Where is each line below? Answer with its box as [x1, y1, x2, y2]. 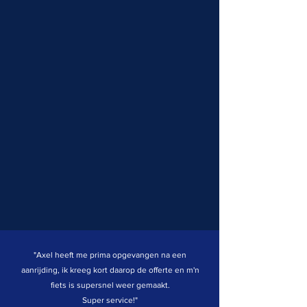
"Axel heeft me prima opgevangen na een [34, 250, 186, 260]
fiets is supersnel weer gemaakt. [50, 280, 170, 290]
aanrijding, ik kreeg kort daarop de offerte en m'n [21, 265, 199, 275]
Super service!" [82, 295, 138, 305]
